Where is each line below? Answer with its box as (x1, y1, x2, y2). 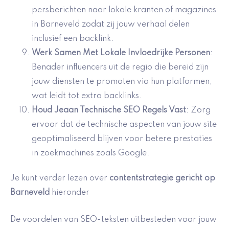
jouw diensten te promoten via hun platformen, (32, 78, 212, 86)
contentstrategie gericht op (109, 174, 215, 183)
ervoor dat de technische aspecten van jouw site (32, 121, 217, 129)
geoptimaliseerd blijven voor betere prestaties (32, 135, 212, 144)
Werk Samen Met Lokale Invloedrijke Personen (32, 49, 210, 58)
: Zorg (186, 106, 211, 115)
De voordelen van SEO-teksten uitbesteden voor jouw (10, 215, 217, 224)
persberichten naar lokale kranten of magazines (32, 6, 216, 15)
